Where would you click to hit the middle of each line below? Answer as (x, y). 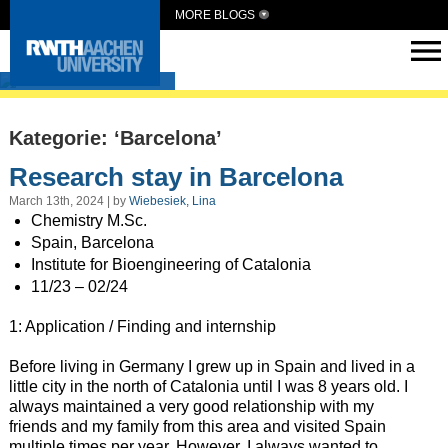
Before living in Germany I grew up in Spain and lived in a (211, 367)
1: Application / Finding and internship (142, 327)
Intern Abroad (95, 72)
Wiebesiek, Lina (172, 201)
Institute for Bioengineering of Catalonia (170, 265)
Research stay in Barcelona (175, 176)
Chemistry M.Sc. (88, 221)
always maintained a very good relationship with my (191, 407)
